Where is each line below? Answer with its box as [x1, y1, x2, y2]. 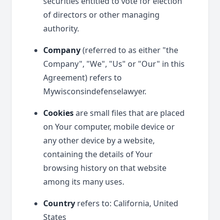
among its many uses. [43, 176, 124, 187]
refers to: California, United [75, 198, 178, 209]
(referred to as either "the [81, 45, 178, 55]
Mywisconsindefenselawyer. [43, 86, 146, 97]
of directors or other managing [43, 9, 160, 20]
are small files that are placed [74, 108, 185, 118]
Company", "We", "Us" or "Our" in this [43, 58, 185, 69]
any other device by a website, [43, 135, 155, 146]
